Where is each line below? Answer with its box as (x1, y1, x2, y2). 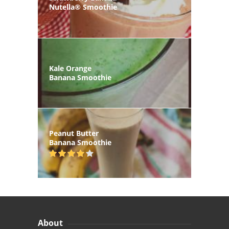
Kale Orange (49, 63, 91, 73)
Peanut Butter (49, 128, 99, 139)
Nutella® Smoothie (49, 2, 117, 12)
